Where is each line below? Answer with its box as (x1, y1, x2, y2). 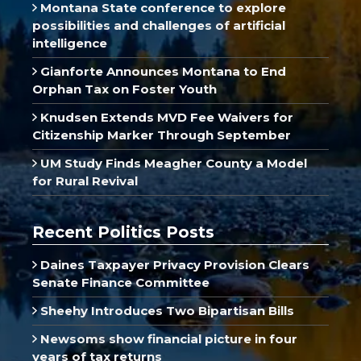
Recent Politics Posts (32, 222, 214, 242)
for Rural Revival (32, 172, 138, 189)
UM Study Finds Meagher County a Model (36, 155, 307, 171)
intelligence (32, 35, 107, 51)
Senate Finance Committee (32, 274, 210, 290)
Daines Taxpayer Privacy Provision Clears (36, 256, 309, 272)
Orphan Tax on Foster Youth (32, 81, 217, 97)
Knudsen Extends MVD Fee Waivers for (36, 109, 293, 125)
